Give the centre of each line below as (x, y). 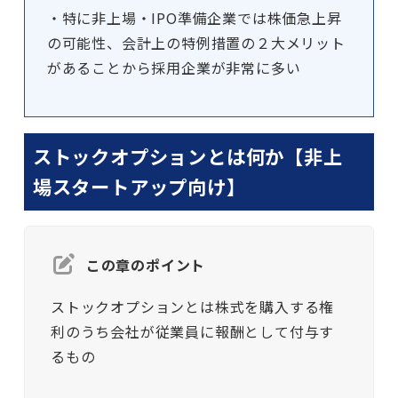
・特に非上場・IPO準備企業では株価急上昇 (194, 18)
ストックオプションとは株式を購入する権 (192, 307)
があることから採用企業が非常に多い (174, 68)
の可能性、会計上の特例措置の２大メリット (196, 43)
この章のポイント (146, 265)
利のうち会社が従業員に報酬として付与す (192, 332)
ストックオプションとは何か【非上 (187, 156)
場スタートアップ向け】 (139, 187)
